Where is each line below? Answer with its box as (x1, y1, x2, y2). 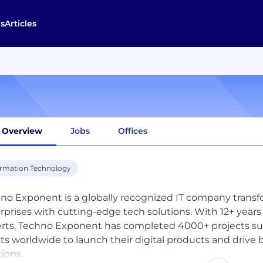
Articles (4, 18, 36, 29)
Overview (2, 125, 42, 136)
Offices (118, 125, 147, 136)
